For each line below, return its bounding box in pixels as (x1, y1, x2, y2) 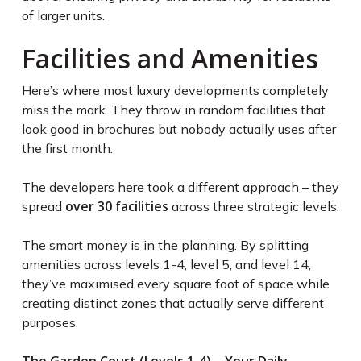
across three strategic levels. (168, 198, 339, 215)
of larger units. (21, 7, 105, 24)
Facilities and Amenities (21, 41, 318, 77)
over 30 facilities (64, 197, 168, 216)
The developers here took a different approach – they (21, 179, 339, 196)
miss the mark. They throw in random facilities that (21, 102, 326, 118)
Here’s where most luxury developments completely (21, 82, 329, 99)
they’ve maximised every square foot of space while (21, 276, 330, 293)
